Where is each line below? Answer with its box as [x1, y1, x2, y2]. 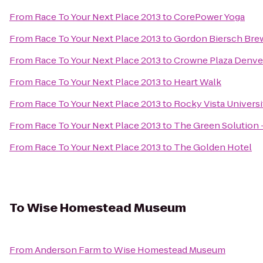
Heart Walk [174, 76, 221, 88]
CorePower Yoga [174, 11, 245, 23]
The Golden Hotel [174, 141, 252, 153]
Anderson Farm [35, 244, 101, 256]
